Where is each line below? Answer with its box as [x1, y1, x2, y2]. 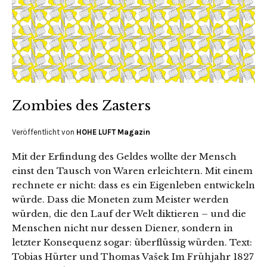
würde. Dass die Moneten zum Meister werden [12, 193, 229, 205]
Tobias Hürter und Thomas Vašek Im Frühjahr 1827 [12, 250, 254, 262]
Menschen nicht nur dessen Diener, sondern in [12, 222, 233, 234]
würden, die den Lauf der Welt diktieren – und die [12, 207, 246, 219]
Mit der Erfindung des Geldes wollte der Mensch [12, 150, 237, 162]
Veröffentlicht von [12, 127, 76, 136]
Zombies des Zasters [12, 97, 151, 114]
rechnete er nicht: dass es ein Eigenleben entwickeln [12, 179, 255, 191]
